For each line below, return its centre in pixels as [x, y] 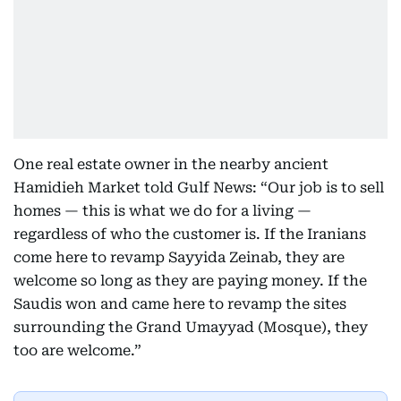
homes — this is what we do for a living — [162, 211]
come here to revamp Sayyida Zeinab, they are [179, 257]
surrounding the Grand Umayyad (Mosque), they [191, 327]
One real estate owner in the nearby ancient [171, 164]
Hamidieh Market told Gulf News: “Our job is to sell [199, 188]
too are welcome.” [77, 350]
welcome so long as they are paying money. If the [190, 281]
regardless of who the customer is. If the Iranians [190, 234]
